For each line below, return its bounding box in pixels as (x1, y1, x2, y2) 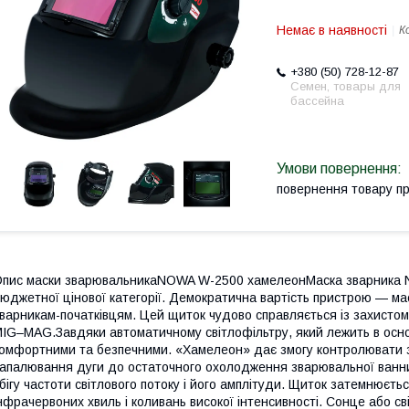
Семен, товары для (290, 79, 401, 93)
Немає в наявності (277, 23, 387, 37)
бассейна (290, 94, 344, 108)
